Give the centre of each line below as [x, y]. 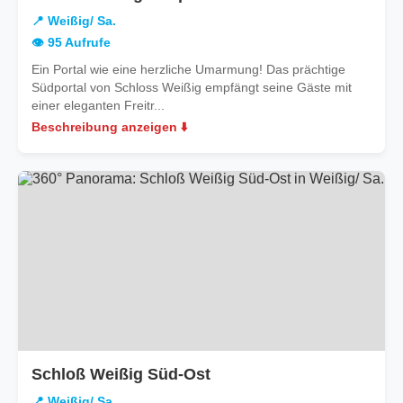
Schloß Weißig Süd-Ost [121, 374]
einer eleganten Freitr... [98, 105]
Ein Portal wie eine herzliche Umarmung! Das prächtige [188, 69]
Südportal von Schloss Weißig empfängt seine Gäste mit [192, 87]
